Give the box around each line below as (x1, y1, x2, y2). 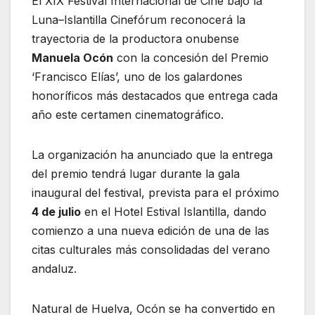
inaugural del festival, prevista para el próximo (32, 186, 279, 200)
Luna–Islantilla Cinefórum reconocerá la (32, 13, 245, 27)
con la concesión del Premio (113, 51, 269, 65)
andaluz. (32, 262, 77, 276)
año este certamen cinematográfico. (32, 108, 224, 122)
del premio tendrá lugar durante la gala (32, 167, 240, 181)
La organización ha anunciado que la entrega (32, 148, 273, 162)
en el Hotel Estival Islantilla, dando (81, 205, 266, 219)
